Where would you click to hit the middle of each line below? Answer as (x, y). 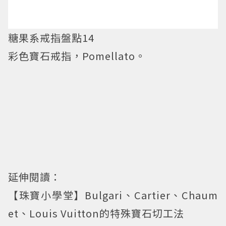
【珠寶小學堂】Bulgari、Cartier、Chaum (113, 195)
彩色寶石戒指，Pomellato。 (77, 55)
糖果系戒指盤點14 (51, 37)
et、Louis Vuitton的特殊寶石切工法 (96, 213)
